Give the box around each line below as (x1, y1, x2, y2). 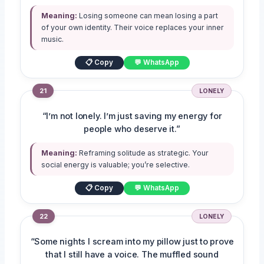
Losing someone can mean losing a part (77, 11, 219, 20)
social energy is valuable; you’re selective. (41, 160, 190, 169)
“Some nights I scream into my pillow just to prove (30, 236, 234, 247)
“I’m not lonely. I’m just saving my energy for (42, 110, 222, 121)
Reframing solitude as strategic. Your (77, 148, 209, 157)
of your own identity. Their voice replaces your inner (41, 22, 225, 32)
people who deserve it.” (84, 123, 180, 134)
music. (41, 34, 64, 44)
